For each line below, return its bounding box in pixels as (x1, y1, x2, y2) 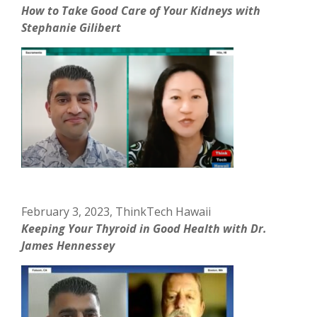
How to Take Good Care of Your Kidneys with (21, 2, 261, 18)
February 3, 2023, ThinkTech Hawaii (21, 203, 212, 219)
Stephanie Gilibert (21, 19, 122, 35)
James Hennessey (21, 237, 115, 253)
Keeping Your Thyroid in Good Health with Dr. (21, 220, 267, 236)
